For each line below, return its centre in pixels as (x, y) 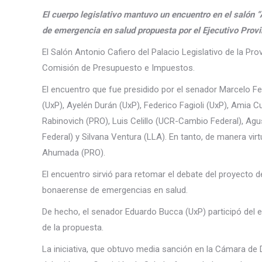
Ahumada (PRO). (74, 153)
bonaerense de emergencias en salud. (115, 190)
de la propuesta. (73, 227)
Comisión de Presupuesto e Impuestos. (118, 68)
